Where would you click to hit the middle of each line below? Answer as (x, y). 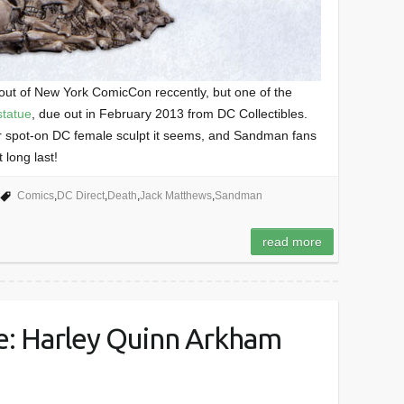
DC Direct (80, 196)
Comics (35, 196)
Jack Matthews (175, 196)
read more (293, 242)
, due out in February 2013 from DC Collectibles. (170, 113)
